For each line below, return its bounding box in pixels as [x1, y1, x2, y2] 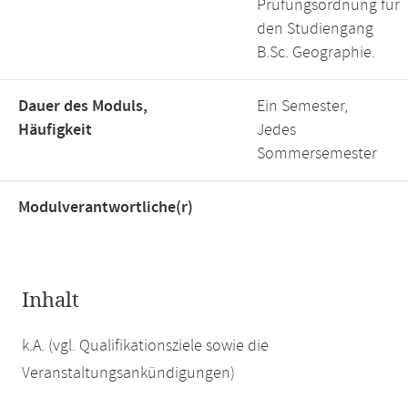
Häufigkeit [18, 119, 92, 141]
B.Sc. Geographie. [257, 42, 375, 64]
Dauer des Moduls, [18, 96, 148, 117]
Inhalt [22, 289, 79, 312]
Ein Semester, [257, 96, 348, 117]
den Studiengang [257, 18, 373, 40]
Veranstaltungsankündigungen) [22, 362, 235, 384]
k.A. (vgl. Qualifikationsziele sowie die [22, 335, 269, 357]
